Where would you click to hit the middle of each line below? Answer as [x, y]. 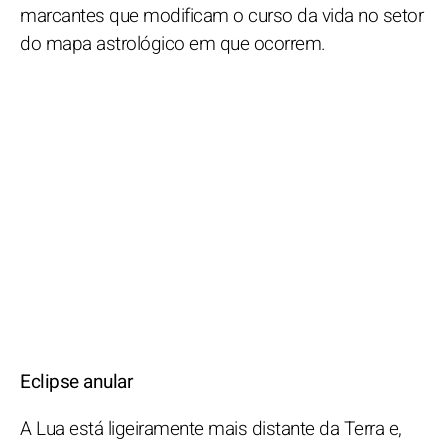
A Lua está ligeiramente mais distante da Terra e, [211, 428]
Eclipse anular [76, 381]
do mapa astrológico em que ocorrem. [173, 43]
